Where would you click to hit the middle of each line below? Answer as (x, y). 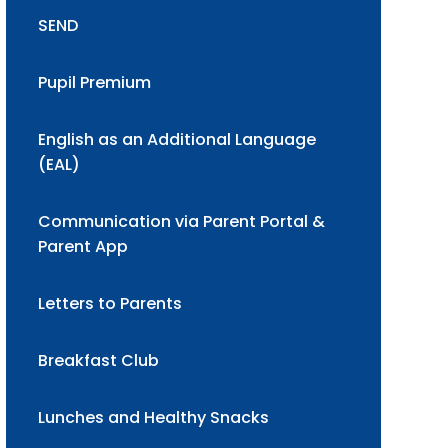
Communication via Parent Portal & (181, 221)
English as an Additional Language (176, 139)
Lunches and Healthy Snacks (153, 417)
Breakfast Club (98, 360)
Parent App (82, 246)
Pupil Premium (94, 82)
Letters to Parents (109, 303)
